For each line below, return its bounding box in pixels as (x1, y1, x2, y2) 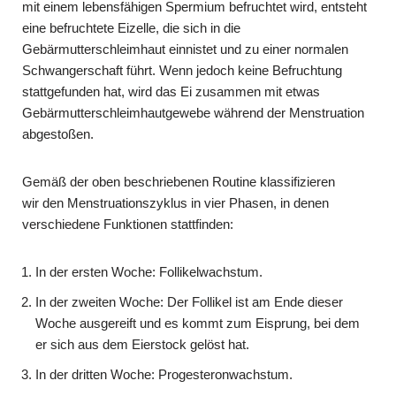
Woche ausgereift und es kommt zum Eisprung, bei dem (35, 315, 360, 331)
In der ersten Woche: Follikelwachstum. (35, 263, 263, 279)
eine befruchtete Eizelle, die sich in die (22, 19, 240, 35)
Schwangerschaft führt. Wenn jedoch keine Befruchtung (22, 62, 342, 78)
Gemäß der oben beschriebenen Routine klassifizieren (22, 173, 335, 189)
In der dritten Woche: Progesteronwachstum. (35, 366, 293, 382)
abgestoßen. (22, 126, 94, 141)
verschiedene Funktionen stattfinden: (22, 216, 233, 232)
